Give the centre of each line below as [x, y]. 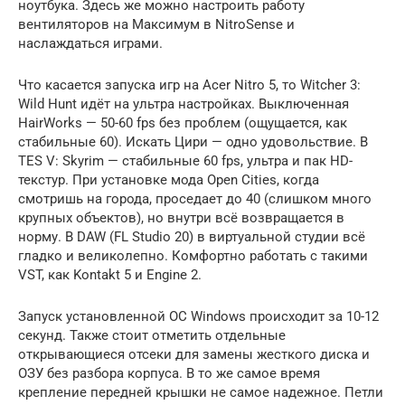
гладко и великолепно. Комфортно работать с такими [193, 255]
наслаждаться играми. [90, 43]
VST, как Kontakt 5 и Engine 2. [110, 274]
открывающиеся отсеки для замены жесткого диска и [194, 354]
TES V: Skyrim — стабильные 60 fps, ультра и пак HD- [185, 160]
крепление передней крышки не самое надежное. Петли [201, 392]
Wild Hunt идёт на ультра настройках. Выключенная [184, 104]
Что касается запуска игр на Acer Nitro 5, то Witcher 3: [189, 85]
